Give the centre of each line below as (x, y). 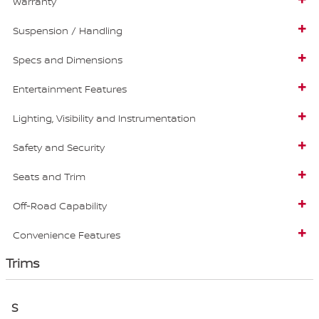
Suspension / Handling (68, 31)
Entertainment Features (70, 89)
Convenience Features (67, 235)
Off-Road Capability (60, 206)
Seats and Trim (49, 177)
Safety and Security (59, 147)
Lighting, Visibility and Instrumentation (104, 118)
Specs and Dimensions (68, 60)
